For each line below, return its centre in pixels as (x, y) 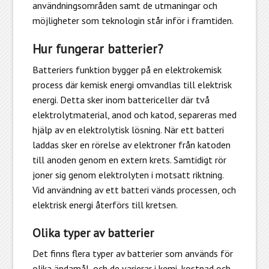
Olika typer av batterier (93, 233)
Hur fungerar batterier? (97, 49)
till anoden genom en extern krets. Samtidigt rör (129, 159)
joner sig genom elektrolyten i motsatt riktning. (128, 174)
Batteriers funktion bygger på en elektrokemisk (127, 69)
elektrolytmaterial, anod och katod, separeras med (134, 114)
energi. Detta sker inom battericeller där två (121, 99)
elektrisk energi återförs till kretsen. (105, 204)
